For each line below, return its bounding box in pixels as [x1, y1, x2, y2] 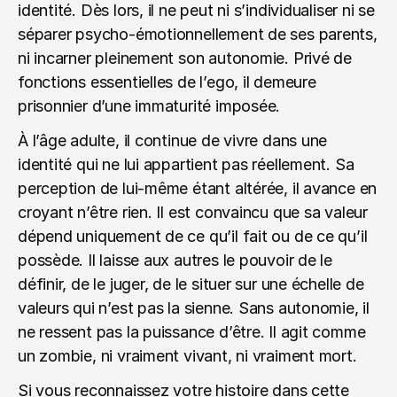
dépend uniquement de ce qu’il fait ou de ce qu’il [18, 227, 368, 245]
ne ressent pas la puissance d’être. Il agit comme [18, 323, 366, 341]
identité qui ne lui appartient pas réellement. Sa [18, 155, 354, 174]
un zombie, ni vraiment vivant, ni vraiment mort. [18, 346, 357, 365]
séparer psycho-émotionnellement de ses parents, [18, 25, 378, 43]
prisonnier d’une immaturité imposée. [18, 97, 281, 115]
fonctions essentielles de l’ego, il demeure [18, 73, 316, 91]
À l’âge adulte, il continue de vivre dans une [18, 131, 328, 150]
